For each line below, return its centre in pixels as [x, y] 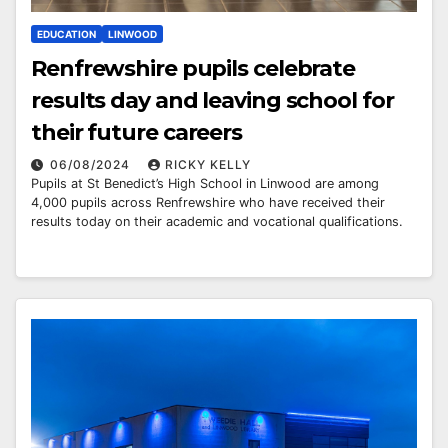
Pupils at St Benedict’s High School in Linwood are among [205, 183]
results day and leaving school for [212, 100]
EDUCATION [66, 33]
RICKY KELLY [208, 164]
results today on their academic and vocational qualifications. [217, 221]
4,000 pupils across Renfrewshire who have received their [208, 202]
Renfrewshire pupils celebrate [193, 68]
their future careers [136, 132]
